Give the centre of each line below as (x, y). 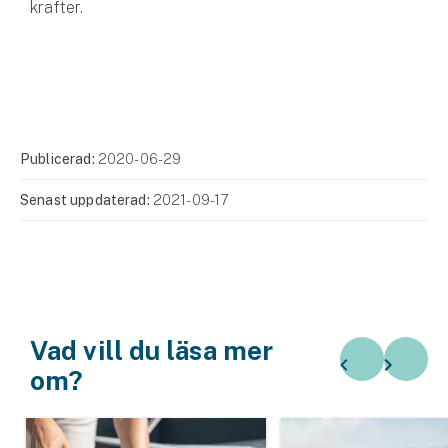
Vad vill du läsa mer (152, 350)
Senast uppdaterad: (86, 199)
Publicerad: (59, 158)
